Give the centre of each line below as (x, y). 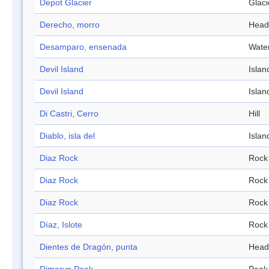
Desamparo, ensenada (83, 47)
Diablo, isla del (67, 136)
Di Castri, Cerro (69, 114)
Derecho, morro (70, 25)
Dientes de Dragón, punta (89, 247)
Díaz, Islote (61, 225)
